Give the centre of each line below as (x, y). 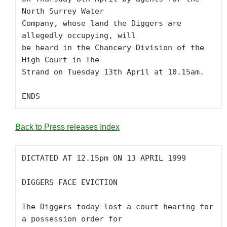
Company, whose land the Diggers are (102, 23)
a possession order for (72, 219)
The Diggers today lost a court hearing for (118, 207)
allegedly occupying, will (79, 35)
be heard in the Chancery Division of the (113, 48)
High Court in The (61, 60)
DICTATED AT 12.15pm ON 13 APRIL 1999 (104, 158)
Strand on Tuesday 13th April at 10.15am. (115, 72)
